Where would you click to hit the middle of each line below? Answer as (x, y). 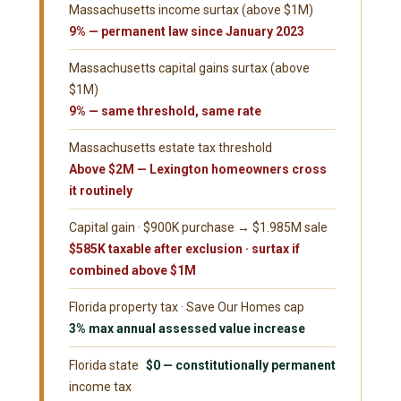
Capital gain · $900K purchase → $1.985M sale (198, 228)
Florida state (104, 366)
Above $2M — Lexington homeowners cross (198, 170)
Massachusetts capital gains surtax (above (189, 68)
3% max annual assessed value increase (187, 329)
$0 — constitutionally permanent (241, 366)
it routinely (101, 191)
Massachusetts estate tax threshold (171, 148)
